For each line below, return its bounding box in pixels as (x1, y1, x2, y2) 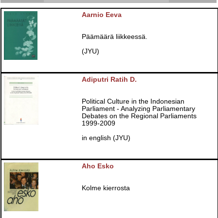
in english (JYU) (82, 134, 131, 142)
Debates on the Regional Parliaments (82, 112, 197, 120)
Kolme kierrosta (82, 184, 130, 192)
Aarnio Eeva (82, 11, 122, 19)
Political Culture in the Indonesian (82, 98, 185, 106)
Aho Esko (82, 162, 114, 170)
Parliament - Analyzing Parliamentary (82, 105, 196, 113)
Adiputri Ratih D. (82, 76, 137, 84)
